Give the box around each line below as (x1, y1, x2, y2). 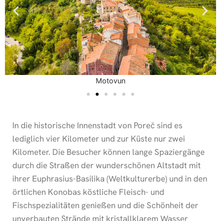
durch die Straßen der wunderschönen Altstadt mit (12, 160, 201, 171)
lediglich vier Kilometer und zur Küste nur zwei (12, 133, 185, 145)
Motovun (95, 76, 126, 86)
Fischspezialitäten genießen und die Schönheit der (12, 200, 198, 211)
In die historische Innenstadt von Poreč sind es (12, 120, 183, 131)
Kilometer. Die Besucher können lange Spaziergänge (12, 147, 205, 158)
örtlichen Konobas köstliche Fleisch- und (12, 186, 164, 198)
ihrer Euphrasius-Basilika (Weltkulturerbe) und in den (12, 173, 207, 184)
